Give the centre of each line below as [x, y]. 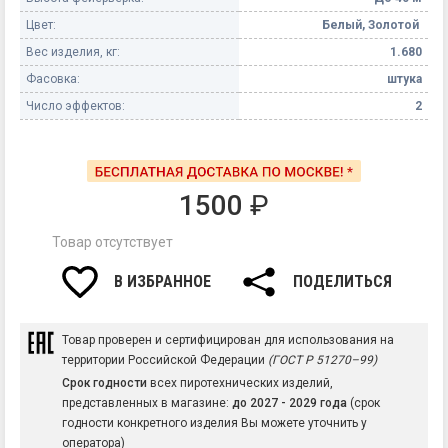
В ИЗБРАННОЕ [162, 282]
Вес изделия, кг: [73, 52]
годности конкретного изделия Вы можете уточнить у [214, 422]
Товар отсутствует [112, 242]
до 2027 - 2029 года [289, 402]
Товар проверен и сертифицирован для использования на [228, 340]
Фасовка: [53, 79]
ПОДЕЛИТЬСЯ [342, 282]
